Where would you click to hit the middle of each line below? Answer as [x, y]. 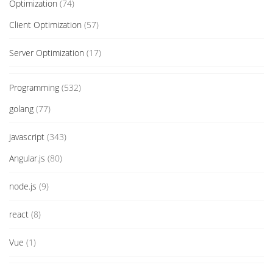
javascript [27, 137]
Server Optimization [47, 53]
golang [21, 109]
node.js [23, 186]
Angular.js [27, 158]
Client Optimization [45, 25]
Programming [34, 88]
